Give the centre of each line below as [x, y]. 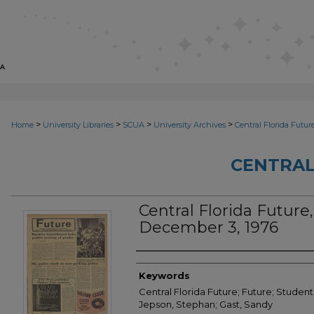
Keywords [164, 275]
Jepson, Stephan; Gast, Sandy [206, 304]
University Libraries [78, 125]
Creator [164, 265]
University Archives [190, 125]
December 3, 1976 [209, 227]
